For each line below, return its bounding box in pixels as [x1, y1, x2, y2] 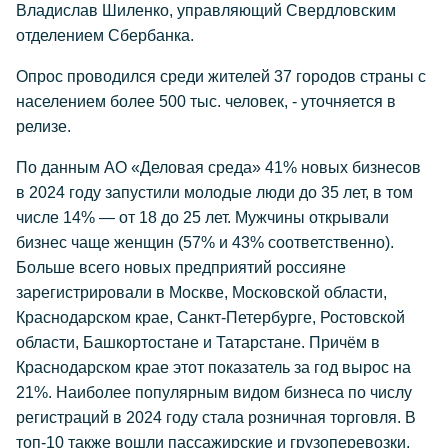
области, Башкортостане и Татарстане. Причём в [16, 334, 380, 351]
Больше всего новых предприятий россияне [16, 259, 346, 276]
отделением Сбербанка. [16, 27, 194, 44]
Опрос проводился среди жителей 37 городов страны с [16, 68, 426, 85]
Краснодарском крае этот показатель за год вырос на [16, 359, 411, 376]
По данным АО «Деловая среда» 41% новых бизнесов [16, 159, 421, 176]
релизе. [16, 118, 71, 135]
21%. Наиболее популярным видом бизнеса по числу [16, 384, 412, 401]
